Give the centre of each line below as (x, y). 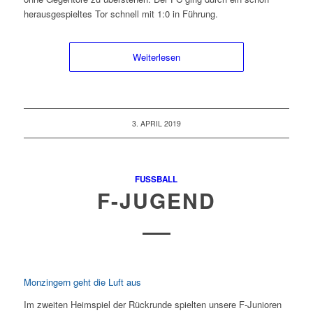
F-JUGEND (156, 201)
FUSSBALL (154, 180)
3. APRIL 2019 (156, 124)
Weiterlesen (156, 57)
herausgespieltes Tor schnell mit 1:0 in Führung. (121, 14)
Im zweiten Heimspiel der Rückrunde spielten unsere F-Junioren (152, 305)
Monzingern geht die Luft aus (82, 282)
